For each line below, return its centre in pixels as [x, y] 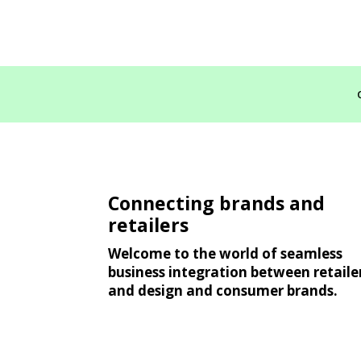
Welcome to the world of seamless [226, 253]
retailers [149, 224]
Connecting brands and [217, 203]
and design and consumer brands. [223, 290]
